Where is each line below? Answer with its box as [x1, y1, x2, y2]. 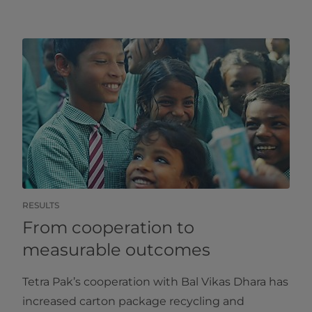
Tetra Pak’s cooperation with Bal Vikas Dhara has [22, 275, 288, 289]
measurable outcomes [22, 240, 210, 260]
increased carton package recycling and [22, 295, 244, 309]
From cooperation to [22, 217, 194, 238]
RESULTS [22, 200, 59, 211]
